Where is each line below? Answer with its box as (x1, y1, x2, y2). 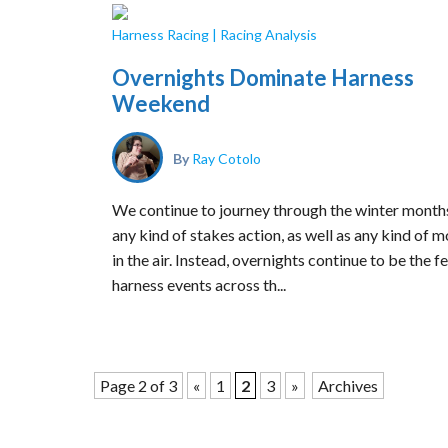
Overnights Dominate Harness (112, 64, 414, 91)
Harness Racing (112, 26, 209, 43)
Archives (318, 376, 378, 395)
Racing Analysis (220, 26, 317, 43)
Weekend (112, 90, 210, 117)
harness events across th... (112, 275, 286, 294)
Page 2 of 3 (100, 376, 177, 395)
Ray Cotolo (192, 149, 261, 166)
